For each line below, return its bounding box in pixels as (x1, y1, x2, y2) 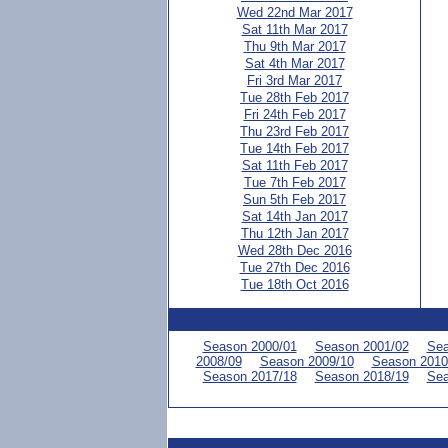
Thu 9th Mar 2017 (243, 39, 346, 54)
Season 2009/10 (259, 354, 354, 369)
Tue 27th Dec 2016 (239, 260, 350, 275)
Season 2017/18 (202, 369, 297, 384)
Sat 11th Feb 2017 (241, 158, 348, 173)
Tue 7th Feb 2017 (243, 175, 346, 190)
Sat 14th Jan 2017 (241, 209, 348, 224)
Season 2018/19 (314, 369, 409, 384)
